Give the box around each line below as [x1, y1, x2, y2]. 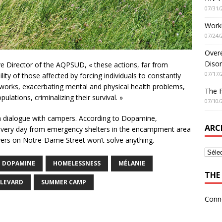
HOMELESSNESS [53, 159, 101, 167]
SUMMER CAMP [41, 177, 86, 186]
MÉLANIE [118, 159, 145, 167]
